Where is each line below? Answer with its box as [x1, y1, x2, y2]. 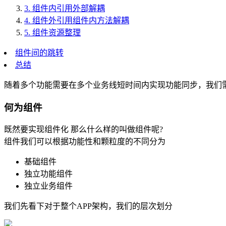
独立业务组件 [24, 182, 73, 191]
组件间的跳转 [15, 48, 64, 57]
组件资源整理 [32, 28, 81, 37]
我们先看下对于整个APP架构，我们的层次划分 [4, 202, 173, 211]
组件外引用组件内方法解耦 [32, 16, 129, 25]
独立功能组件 [24, 169, 73, 179]
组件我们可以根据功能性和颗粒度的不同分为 [4, 137, 165, 146]
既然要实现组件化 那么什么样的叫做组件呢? [4, 125, 163, 134]
